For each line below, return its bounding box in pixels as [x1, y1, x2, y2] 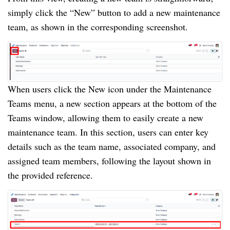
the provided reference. [8, 169, 93, 182]
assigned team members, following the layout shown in [8, 155, 211, 167]
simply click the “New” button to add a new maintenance [8, 6, 220, 18]
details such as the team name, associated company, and [8, 140, 216, 153]
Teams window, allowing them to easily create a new [8, 111, 203, 124]
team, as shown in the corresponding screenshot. [8, 20, 188, 33]
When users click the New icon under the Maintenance [8, 83, 212, 95]
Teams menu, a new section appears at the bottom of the [8, 97, 217, 110]
